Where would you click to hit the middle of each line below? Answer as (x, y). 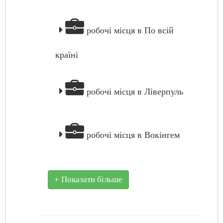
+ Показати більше (88, 179)
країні (67, 55)
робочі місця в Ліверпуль (134, 92)
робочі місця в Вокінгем (132, 135)
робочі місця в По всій (129, 30)
